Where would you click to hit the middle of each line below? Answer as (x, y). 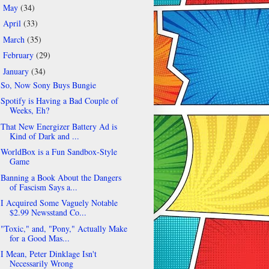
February (19, 55)
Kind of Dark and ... (44, 136)
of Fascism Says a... (43, 187)
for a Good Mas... (39, 238)
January (17, 71)
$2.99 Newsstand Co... (48, 213)
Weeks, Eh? (29, 110)
